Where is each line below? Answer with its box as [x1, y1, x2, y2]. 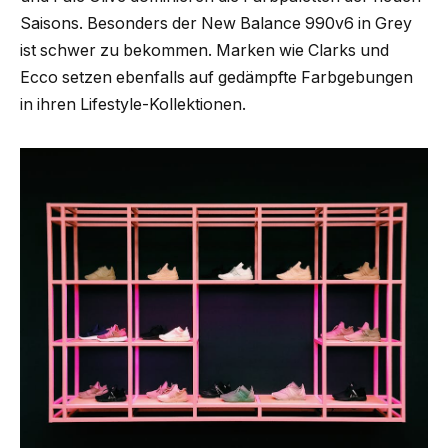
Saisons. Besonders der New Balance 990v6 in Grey [20, 14, 412, 34]
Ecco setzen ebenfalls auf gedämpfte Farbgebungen [20, 68, 413, 88]
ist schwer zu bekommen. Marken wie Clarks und [20, 41, 389, 61]
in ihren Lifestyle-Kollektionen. [20, 95, 246, 115]
